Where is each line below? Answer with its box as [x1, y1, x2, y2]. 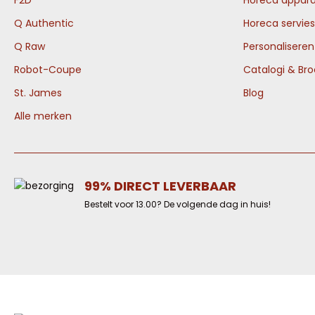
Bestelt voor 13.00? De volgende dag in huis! [84, 198, 271, 210]
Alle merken [14, 109, 72, 123]
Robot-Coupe [14, 63, 82, 77]
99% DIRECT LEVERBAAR [84, 177, 236, 195]
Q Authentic [14, 16, 74, 30]
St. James [14, 86, 62, 100]
